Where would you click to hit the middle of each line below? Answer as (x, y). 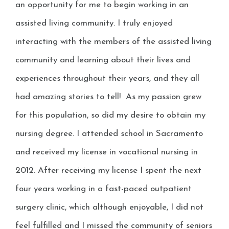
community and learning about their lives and (103, 60)
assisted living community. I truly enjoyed (94, 23)
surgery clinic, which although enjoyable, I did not (109, 207)
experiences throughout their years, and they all (107, 78)
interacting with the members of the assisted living (113, 42)
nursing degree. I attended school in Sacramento (109, 134)
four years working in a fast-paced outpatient (104, 189)
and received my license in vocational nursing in (107, 152)
